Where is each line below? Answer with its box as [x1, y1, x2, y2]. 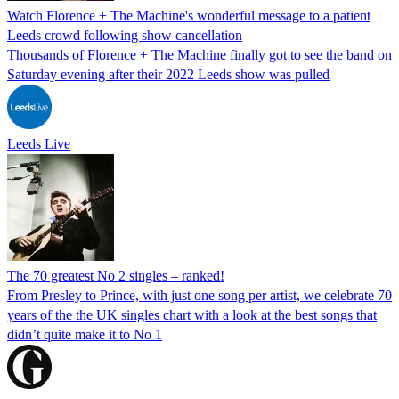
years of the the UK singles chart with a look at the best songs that [7, 306, 377, 322]
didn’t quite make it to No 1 [7, 326, 162, 342]
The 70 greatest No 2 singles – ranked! [7, 267, 224, 283]
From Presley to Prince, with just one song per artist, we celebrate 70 [7, 287, 392, 303]
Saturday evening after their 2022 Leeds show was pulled [7, 66, 330, 82]
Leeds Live [7, 135, 70, 151]
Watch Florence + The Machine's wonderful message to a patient [7, 7, 370, 23]
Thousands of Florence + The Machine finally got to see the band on [7, 46, 392, 62]
